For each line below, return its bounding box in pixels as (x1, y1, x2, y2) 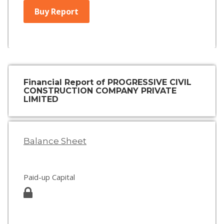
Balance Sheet (23, 136, 86, 146)
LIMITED (23, 94, 58, 104)
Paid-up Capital (23, 172, 75, 182)
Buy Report (34, 6, 78, 17)
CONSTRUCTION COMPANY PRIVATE (23, 86, 176, 95)
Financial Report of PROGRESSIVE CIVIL (23, 77, 191, 87)
